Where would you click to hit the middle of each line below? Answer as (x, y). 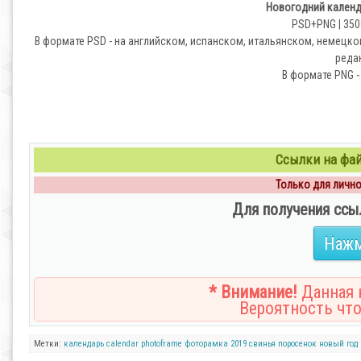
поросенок (297, 344)
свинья (262, 344)
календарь (84, 344)
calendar (122, 344)
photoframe (162, 344)
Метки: (49, 344)
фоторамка (206, 344)
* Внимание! (253, 292)
